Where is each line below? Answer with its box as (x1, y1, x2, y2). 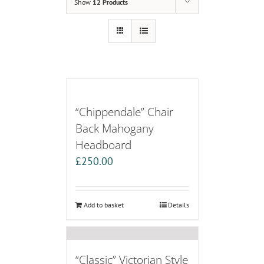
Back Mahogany (75, 120, 154, 137)
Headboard (75, 137, 131, 153)
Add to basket (83, 200, 124, 210)
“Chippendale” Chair (75, 104, 173, 120)
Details (167, 200, 189, 210)
